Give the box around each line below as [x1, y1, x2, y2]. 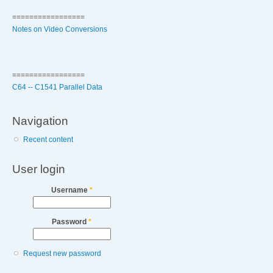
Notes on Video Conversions [12, 25, 107, 34]
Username [51, 186, 90, 195]
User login [12, 161, 65, 175]
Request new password [23, 249, 102, 258]
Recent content [23, 135, 74, 144]
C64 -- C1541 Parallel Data [12, 83, 102, 92]
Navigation [12, 113, 68, 127]
